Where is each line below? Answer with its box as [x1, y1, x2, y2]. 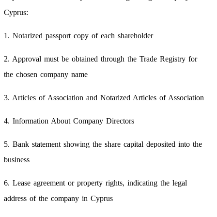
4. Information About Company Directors [4, 116, 134, 125]
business [4, 155, 30, 164]
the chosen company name [4, 70, 88, 78]
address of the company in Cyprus [4, 194, 113, 202]
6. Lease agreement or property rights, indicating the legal [4, 178, 187, 187]
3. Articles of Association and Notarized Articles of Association [4, 93, 204, 102]
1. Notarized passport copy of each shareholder [4, 31, 153, 40]
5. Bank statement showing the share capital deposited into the [4, 139, 202, 148]
